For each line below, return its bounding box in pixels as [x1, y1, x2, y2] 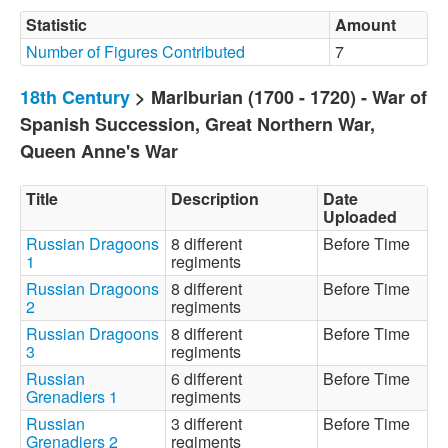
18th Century [20, 84, 130, 110]
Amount [335, 13, 396, 36]
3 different [171, 412, 242, 435]
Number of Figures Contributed [26, 40, 245, 63]
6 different [171, 367, 242, 390]
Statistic [26, 13, 87, 36]
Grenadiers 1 [26, 385, 118, 408]
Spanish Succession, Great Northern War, [20, 111, 375, 137]
